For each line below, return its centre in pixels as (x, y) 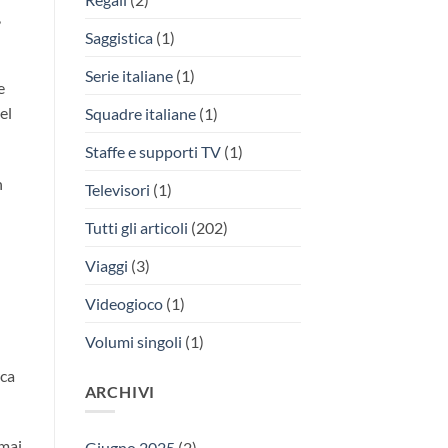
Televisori (117, 189)
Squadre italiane (140, 113)
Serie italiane (128, 75)
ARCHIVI (120, 391)
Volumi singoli (133, 341)
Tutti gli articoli (136, 227)
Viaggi (106, 265)
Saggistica (118, 37)
